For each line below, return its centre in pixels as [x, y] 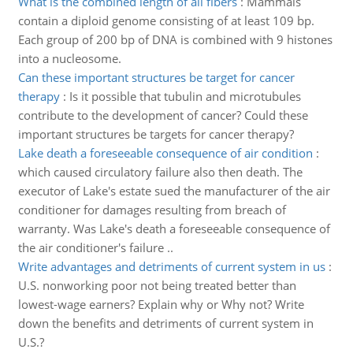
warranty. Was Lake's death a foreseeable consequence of [174, 229]
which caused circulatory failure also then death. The [160, 172]
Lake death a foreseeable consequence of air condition [165, 153]
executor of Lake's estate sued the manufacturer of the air [174, 191]
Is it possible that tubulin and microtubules [185, 96]
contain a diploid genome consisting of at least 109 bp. [166, 20]
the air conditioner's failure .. [95, 247]
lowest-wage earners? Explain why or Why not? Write [161, 304]
